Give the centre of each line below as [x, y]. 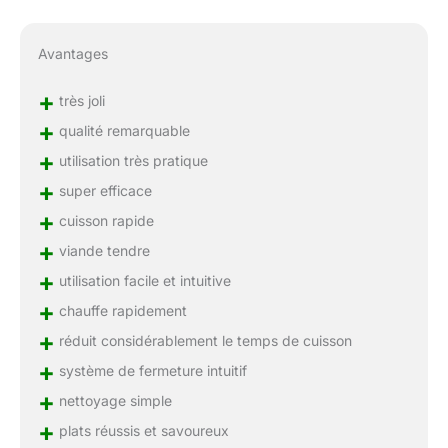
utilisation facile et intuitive [142, 280]
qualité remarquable [122, 130]
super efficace [103, 190]
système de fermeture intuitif [150, 370]
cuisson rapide [104, 220]
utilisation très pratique [131, 160]
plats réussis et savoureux [141, 430]
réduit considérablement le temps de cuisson [203, 340]
